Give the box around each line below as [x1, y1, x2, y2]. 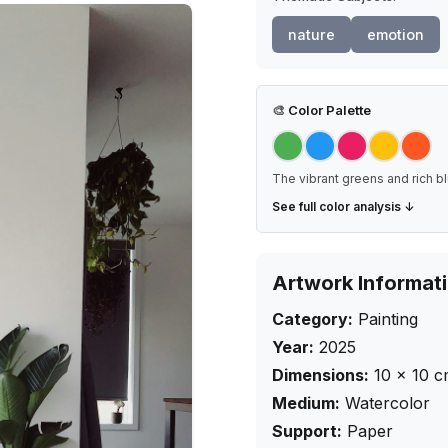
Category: [272, 309, 353, 329]
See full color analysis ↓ [272, 199, 415, 214]
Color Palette [285, 102, 371, 118]
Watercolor [345, 393, 430, 413]
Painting [358, 309, 418, 329]
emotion [367, 26, 424, 43]
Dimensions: [272, 365, 369, 385]
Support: [272, 421, 342, 441]
